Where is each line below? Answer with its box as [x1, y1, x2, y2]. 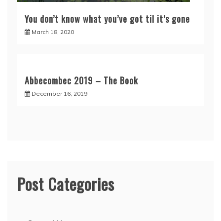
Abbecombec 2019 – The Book [25, 74, 138, 87]
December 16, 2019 [32, 90, 87, 98]
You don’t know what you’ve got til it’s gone [25, 12, 190, 26]
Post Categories [17, 172, 114, 196]
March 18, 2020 [32, 28, 74, 36]
